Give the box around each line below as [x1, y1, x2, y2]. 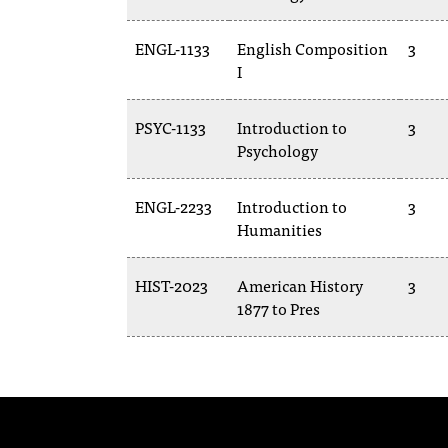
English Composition [237, 35, 388, 61]
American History [237, 272, 363, 298]
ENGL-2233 [135, 193, 212, 219]
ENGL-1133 [135, 35, 210, 61]
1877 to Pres [237, 295, 320, 321]
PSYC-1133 [135, 114, 206, 140]
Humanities [237, 216, 322, 242]
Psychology [237, 137, 318, 163]
